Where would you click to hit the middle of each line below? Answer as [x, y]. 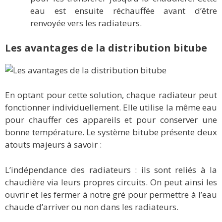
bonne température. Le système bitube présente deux [111, 132]
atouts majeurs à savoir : [53, 145]
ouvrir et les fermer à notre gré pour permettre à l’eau [111, 194]
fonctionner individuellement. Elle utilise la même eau [111, 108]
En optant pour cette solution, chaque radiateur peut [111, 95]
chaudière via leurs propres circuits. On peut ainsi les [111, 182]
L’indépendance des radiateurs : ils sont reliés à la [111, 169]
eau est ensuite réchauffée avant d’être [124, 11]
